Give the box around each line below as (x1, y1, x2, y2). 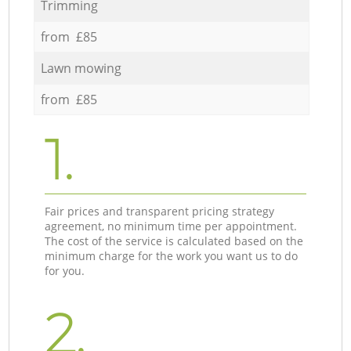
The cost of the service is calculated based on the (45, 233, 304, 248)
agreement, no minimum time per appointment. (45, 218, 298, 233)
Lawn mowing (40, 59, 121, 77)
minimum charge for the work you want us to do (45, 248, 299, 263)
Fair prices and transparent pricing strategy (45, 203, 275, 219)
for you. (45, 262, 85, 278)
